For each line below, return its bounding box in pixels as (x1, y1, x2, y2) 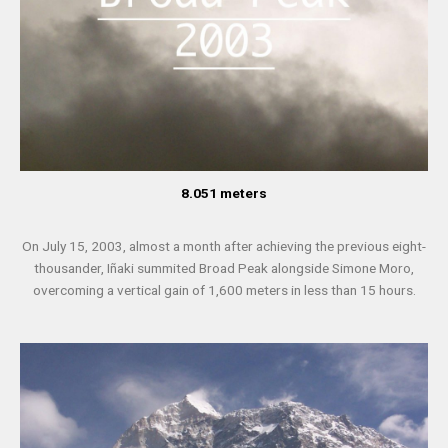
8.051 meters (181, 185, 267, 202)
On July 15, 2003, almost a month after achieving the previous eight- (22, 238, 426, 255)
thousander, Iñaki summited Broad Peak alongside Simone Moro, (34, 260, 414, 277)
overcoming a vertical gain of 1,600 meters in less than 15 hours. (32, 282, 416, 299)
